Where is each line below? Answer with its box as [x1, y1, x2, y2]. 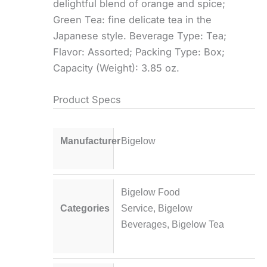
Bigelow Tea [171, 219, 224, 230]
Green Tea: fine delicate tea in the [53, 14, 212, 26]
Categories [60, 203, 110, 214]
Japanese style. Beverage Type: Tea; [53, 30, 227, 42]
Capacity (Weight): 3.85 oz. [53, 62, 180, 74]
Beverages [120, 219, 167, 230]
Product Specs [53, 94, 122, 106]
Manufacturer [60, 135, 121, 147]
